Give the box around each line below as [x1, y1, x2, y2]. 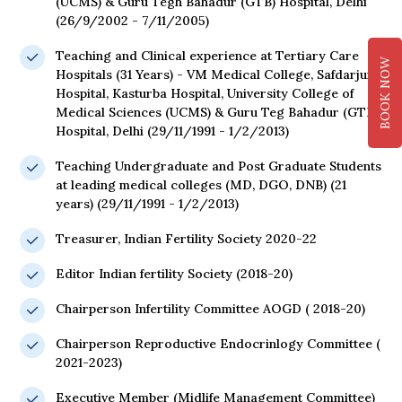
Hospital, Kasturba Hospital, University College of [56, 85, 354, 102]
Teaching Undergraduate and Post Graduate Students [56, 158, 381, 175]
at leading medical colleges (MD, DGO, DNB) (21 [56, 177, 346, 194]
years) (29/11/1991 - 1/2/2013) [56, 196, 239, 213]
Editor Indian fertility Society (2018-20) [56, 266, 293, 283]
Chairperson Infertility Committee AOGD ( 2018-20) [56, 301, 365, 318]
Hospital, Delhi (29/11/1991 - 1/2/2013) [56, 123, 289, 140]
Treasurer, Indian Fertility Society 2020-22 [56, 231, 317, 248]
